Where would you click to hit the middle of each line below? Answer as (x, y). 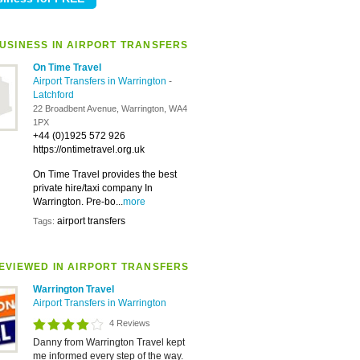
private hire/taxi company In (93, 188)
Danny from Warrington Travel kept (109, 342)
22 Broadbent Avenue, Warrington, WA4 (110, 108)
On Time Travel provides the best (105, 174)
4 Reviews (130, 323)
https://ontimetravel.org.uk (89, 149)
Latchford (53, 95)
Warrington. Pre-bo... (78, 202)
